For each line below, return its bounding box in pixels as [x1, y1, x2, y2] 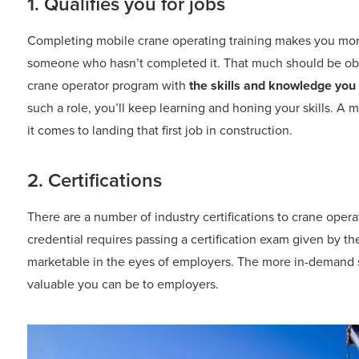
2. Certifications [27, 166, 162, 196]
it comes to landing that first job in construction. [27, 121, 292, 140]
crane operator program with [27, 76, 189, 95]
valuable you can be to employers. [27, 275, 219, 294]
